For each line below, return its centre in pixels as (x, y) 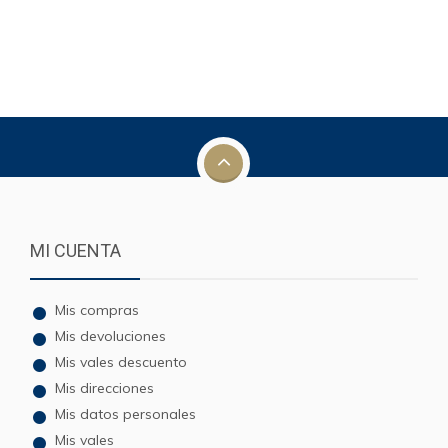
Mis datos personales (125, 414)
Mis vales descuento (121, 362)
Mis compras (97, 310)
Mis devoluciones (110, 336)
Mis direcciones (104, 388)
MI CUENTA (75, 250)
